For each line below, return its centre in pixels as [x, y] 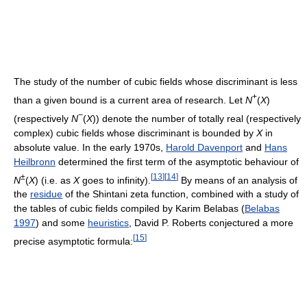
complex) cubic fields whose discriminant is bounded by [135, 133]
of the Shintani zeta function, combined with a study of [181, 194]
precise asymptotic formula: [73, 241]
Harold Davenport [204, 147]
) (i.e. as [54, 180]
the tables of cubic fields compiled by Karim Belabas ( [129, 209]
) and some [62, 223]
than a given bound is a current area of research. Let [130, 100]
